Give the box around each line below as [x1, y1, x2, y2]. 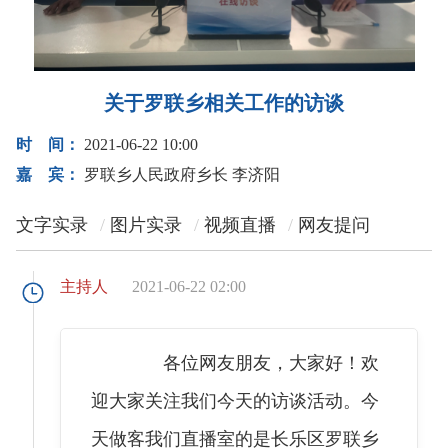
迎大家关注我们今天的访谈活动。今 [91, 390, 379, 411]
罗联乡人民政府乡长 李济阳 [80, 165, 280, 183]
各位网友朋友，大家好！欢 [127, 352, 379, 373]
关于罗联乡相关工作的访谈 [104, 91, 344, 114]
